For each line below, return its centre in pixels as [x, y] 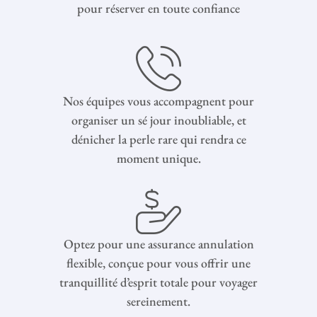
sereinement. [158, 301]
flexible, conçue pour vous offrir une [158, 263]
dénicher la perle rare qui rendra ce [158, 139]
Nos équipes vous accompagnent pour [158, 100]
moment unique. [158, 158]
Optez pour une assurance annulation [158, 243]
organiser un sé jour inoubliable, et [158, 120]
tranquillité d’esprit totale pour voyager [158, 282]
